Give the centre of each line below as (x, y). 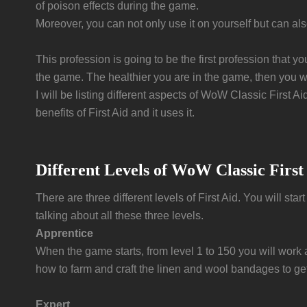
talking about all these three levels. (120, 216)
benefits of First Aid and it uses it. (115, 113)
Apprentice (64, 233)
